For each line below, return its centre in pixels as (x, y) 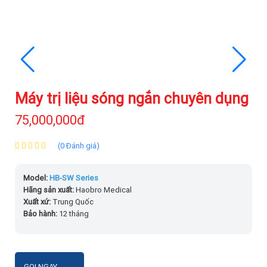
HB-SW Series (74, 178)
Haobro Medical (104, 190)
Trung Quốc (73, 202)
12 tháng (73, 214)
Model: (36, 178)
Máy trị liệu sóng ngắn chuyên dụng (132, 99)
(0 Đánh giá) (79, 146)
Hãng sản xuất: (49, 190)
